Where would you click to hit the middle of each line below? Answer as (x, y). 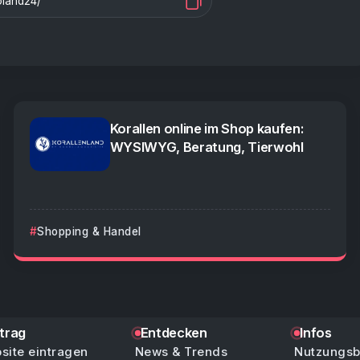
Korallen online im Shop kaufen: (207, 129)
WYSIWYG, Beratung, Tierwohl (207, 147)
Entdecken (174, 333)
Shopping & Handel (89, 231)
